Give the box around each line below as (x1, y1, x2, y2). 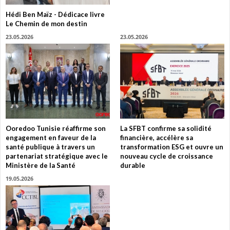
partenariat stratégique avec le (6, 151, 108, 160)
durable (120, 161, 145, 169)
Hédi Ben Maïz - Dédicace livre (6, 10, 105, 19)
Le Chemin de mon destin (6, 20, 87, 28)
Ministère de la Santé (6, 161, 75, 169)
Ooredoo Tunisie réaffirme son (6, 124, 106, 132)
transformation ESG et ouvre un (120, 142, 223, 151)
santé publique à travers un (6, 142, 95, 151)
